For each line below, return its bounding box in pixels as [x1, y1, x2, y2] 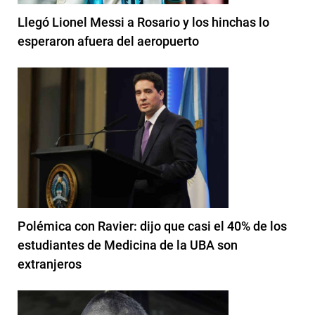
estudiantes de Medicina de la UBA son [18, 237, 238, 252]
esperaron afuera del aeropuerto [18, 33, 199, 49]
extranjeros [18, 256, 82, 271]
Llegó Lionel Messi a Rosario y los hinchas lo [18, 14, 269, 30]
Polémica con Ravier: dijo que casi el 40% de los [18, 218, 287, 233]
